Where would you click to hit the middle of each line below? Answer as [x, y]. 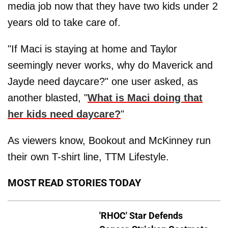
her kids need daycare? [64, 114]
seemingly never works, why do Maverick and [110, 65]
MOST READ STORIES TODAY [74, 182]
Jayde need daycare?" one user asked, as [103, 81]
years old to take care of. [64, 22]
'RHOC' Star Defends [141, 215]
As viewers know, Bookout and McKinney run [109, 140]
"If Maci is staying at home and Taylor [92, 49]
